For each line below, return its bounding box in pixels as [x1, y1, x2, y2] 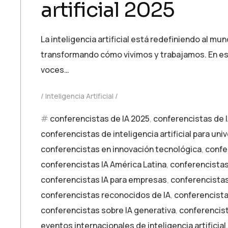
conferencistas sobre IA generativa [41, 205, 176, 216]
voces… [41, 64, 69, 75]
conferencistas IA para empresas [41, 174, 167, 185]
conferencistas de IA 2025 [50, 113, 150, 124]
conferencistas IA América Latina [41, 159, 166, 170]
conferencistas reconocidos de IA [41, 189, 170, 201]
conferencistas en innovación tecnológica [41, 144, 202, 155]
